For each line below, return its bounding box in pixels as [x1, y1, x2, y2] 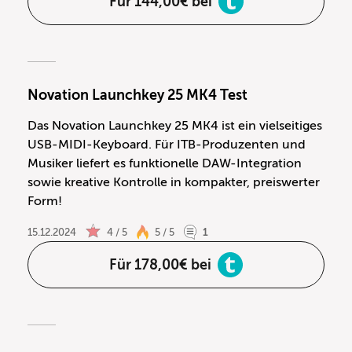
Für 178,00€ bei [109, 256, 211, 273]
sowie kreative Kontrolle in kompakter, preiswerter [27, 174, 320, 189]
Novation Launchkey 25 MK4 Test [27, 86, 247, 103]
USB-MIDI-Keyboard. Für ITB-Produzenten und [27, 137, 306, 152]
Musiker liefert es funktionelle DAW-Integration [27, 156, 302, 170]
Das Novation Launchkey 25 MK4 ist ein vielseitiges [27, 118, 322, 133]
